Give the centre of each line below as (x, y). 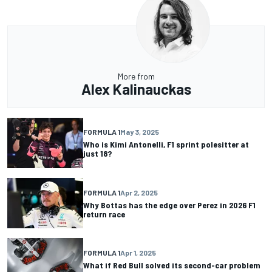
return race (104, 214)
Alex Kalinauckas (136, 89)
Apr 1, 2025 (138, 252)
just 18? (97, 154)
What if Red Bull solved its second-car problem (172, 265)
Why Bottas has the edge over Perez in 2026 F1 (169, 205)
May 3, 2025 (140, 132)
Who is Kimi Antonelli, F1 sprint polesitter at (166, 144)
